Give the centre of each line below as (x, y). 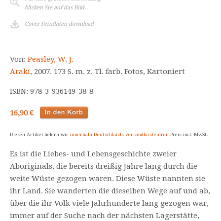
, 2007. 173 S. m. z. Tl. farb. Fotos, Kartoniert (108, 72)
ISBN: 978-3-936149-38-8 (52, 91)
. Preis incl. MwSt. (188, 134)
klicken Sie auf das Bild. (55, 8)
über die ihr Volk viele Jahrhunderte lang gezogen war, (109, 203)
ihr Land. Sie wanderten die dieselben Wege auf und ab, (110, 191)
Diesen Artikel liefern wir (40, 134)
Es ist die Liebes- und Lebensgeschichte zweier (93, 154)
